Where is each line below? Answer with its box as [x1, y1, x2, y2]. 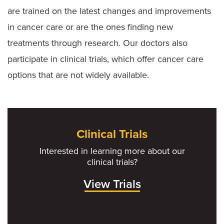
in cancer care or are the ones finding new [7, 21, 173, 32]
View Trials [83, 176, 141, 191]
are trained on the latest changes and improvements [7, 5, 211, 16]
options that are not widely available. [7, 69, 149, 80]
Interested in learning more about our [39, 145, 185, 156]
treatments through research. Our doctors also [7, 37, 187, 48]
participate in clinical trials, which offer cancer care [7, 53, 203, 64]
